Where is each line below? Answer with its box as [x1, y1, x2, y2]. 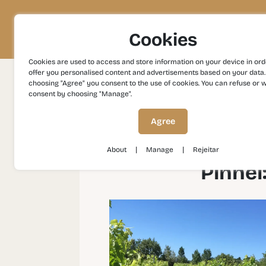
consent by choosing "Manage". [28, 90, 132, 98]
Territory [102, 23, 146, 36]
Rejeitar [192, 145, 219, 154]
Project [40, 23, 77, 36]
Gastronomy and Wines [141, 90, 232, 100]
